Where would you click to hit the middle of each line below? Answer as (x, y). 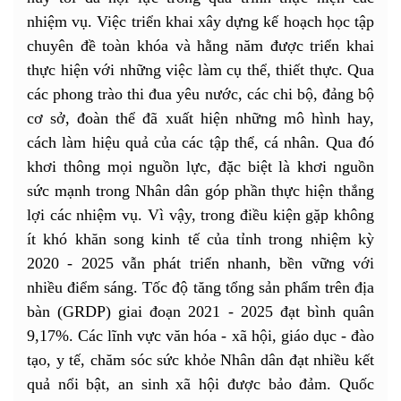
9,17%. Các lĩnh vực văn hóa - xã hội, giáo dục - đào (200, 335)
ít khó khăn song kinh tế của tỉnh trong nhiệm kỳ (200, 239)
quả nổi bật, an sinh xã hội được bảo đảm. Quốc (200, 384)
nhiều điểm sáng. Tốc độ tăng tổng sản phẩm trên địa (200, 287)
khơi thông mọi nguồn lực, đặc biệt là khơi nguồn (200, 166)
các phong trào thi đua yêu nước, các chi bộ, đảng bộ (200, 94)
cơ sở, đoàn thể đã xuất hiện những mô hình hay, (200, 118)
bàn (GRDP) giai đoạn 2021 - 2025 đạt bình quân (200, 311)
